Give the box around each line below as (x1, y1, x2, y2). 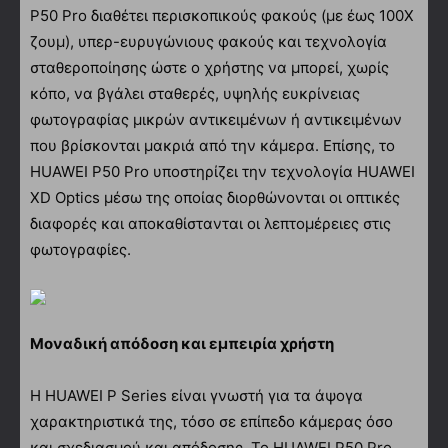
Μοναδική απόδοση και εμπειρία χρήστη (30, 333, 334, 353)
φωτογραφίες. (30, 239, 131, 259)
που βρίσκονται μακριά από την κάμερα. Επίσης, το (30, 135, 395, 155)
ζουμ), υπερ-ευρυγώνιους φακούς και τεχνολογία (30, 31, 387, 51)
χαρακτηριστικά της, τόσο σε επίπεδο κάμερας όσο (30, 411, 393, 431)
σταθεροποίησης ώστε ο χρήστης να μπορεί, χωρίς (30, 57, 389, 77)
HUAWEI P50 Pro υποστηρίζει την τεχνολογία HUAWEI (30, 161, 415, 181)
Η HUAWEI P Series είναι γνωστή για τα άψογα (30, 385, 363, 405)
